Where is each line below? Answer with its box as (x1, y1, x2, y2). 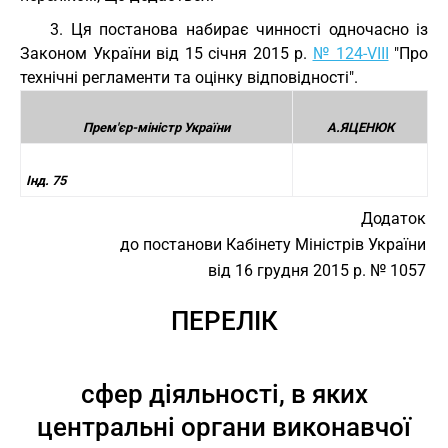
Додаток (361, 209, 426, 228)
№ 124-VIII (312, 44, 389, 63)
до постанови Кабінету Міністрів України (120, 235, 426, 254)
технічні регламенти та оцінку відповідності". (20, 68, 358, 87)
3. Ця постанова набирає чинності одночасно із (50, 20, 428, 39)
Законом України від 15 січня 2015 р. (20, 44, 313, 63)
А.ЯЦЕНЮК (326, 120, 394, 135)
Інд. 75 (26, 173, 66, 188)
